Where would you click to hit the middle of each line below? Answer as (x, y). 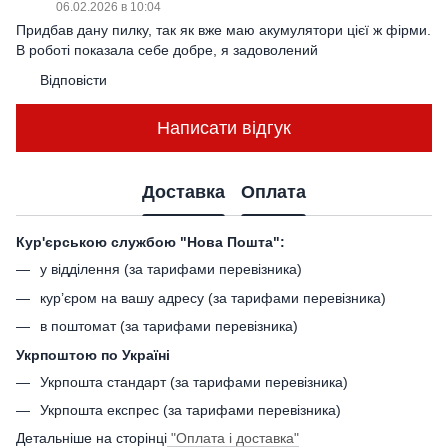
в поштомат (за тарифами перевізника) (169, 326)
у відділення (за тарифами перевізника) (171, 269)
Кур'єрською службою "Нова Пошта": (150, 242)
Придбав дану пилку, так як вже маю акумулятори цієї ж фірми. (223, 30)
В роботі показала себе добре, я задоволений (167, 50)
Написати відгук (224, 127)
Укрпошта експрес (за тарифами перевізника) (190, 409)
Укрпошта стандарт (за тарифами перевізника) (194, 381)
